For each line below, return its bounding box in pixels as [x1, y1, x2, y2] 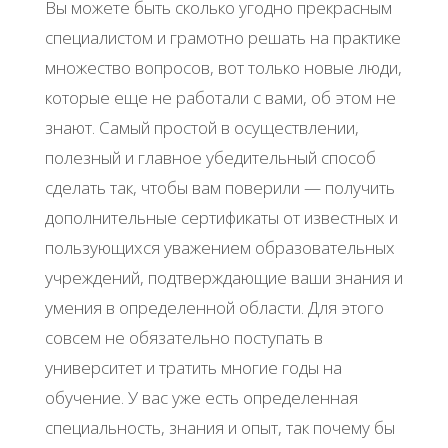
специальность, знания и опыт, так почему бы [44, 416, 395, 440]
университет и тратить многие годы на [44, 356, 342, 380]
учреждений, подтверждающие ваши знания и [44, 266, 403, 290]
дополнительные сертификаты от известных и [44, 206, 398, 230]
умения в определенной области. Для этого [44, 296, 384, 320]
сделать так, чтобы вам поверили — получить [44, 176, 395, 200]
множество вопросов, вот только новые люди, [44, 56, 402, 80]
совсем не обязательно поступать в [44, 326, 323, 350]
